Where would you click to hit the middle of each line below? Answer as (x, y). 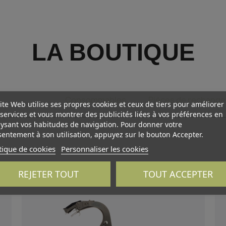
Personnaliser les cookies (104, 148)
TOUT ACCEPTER (178, 174)
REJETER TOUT (48, 174)
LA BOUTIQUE (113, 52)
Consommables (95, 100)
